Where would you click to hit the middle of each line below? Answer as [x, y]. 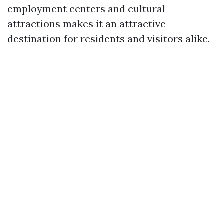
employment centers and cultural [86, 9]
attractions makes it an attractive [87, 24]
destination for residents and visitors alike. [109, 39]
